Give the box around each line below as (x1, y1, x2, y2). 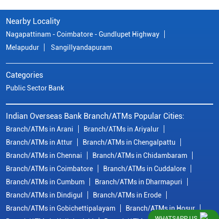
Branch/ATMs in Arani (6, 125, 73, 133)
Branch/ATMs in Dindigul (6, 191, 83, 199)
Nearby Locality (6, 17, 60, 26)
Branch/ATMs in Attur (6, 138, 72, 147)
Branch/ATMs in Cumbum (6, 178, 85, 186)
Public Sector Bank (6, 84, 64, 92)
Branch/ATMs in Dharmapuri (95, 178, 182, 186)
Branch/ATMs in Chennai (6, 152, 82, 160)
